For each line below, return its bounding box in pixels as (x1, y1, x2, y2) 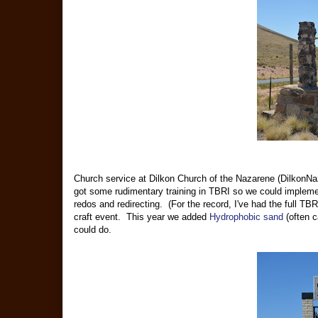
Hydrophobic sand (209, 212, 283, 223)
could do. (74, 224, 111, 236)
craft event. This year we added (74, 212, 209, 223)
